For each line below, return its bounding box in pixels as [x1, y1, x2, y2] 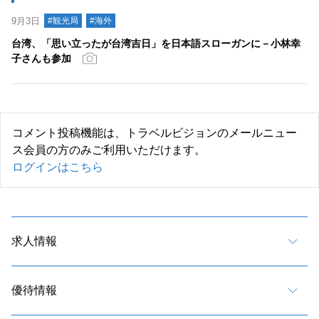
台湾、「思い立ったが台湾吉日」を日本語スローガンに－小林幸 [11, 38, 300, 50]
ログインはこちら [12, 161, 103, 174]
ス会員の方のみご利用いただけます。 [12, 144, 206, 157]
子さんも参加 [11, 53, 71, 65]
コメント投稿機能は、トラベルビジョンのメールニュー [12, 127, 297, 140]
